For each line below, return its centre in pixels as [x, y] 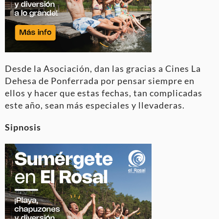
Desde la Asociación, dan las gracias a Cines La [103, 69]
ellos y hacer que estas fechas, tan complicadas [104, 93]
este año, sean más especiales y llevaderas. [95, 105]
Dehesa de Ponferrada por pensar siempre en [100, 81]
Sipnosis [23, 127]
